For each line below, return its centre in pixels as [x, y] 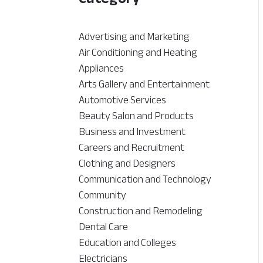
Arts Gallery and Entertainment [144, 84]
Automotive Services [123, 100]
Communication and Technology [145, 179]
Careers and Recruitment [132, 148]
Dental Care [104, 227]
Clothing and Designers [127, 163]
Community [103, 195]
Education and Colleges [128, 243]
